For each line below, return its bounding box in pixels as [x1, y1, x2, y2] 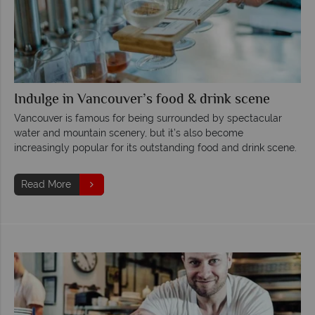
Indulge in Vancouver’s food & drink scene [14, 89, 270, 111]
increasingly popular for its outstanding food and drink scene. [14, 141, 297, 153]
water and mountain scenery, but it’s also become [14, 127, 243, 139]
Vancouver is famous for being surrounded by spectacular [14, 112, 282, 124]
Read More [21, 178, 71, 190]
